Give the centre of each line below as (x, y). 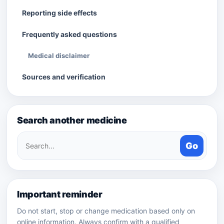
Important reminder (60, 194)
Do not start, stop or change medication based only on (106, 211)
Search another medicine (72, 120)
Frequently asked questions (69, 34)
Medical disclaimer (59, 55)
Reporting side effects (59, 13)
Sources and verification (64, 77)
